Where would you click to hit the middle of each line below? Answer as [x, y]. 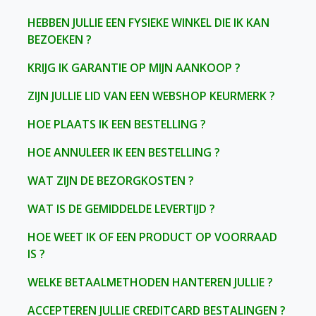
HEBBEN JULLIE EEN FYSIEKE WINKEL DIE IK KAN [148, 23]
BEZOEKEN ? [60, 39]
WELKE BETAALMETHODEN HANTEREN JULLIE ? [150, 282]
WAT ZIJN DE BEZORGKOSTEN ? [111, 181]
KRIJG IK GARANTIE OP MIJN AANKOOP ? [134, 68]
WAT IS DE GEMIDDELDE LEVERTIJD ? [121, 209]
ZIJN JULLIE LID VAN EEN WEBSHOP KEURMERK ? [151, 96]
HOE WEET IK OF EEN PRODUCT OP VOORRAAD [152, 237]
